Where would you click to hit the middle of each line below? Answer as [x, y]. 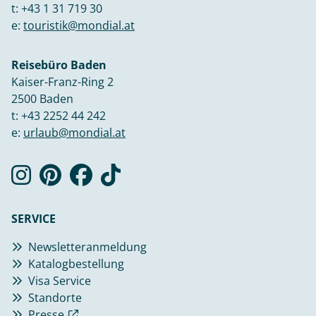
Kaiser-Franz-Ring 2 [62, 81]
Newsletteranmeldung [87, 247]
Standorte [55, 297]
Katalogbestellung [76, 263]
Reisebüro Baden [59, 65]
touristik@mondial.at [79, 25]
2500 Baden [42, 98]
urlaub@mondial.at [74, 132]
